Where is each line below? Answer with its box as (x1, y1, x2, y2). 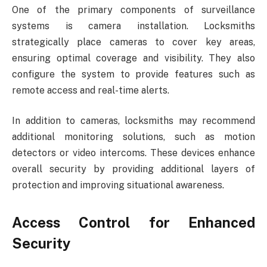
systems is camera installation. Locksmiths (12, 20, 255, 32)
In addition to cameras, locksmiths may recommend (12, 115, 255, 127)
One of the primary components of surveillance (12, 4, 255, 15)
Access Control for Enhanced (12, 214, 255, 231)
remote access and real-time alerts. (12, 84, 169, 96)
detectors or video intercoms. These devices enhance (12, 147, 255, 159)
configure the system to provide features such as (12, 68, 255, 80)
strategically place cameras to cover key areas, (12, 36, 255, 48)
